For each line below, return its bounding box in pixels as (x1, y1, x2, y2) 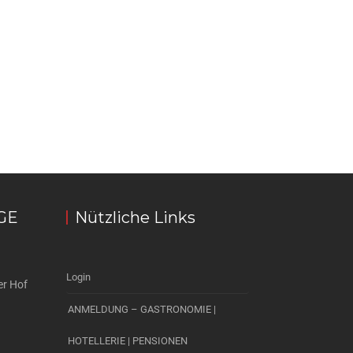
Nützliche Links (74, 208, 195, 227)
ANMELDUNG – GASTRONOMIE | (67, 303, 216, 315)
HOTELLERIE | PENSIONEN (67, 335, 188, 347)
